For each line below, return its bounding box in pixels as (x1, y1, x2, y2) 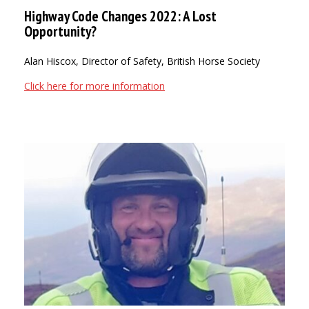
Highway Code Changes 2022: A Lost (24, 6, 217, 26)
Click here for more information (24, 79, 165, 92)
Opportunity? (24, 21, 97, 41)
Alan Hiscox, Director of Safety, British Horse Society (24, 54, 260, 68)
